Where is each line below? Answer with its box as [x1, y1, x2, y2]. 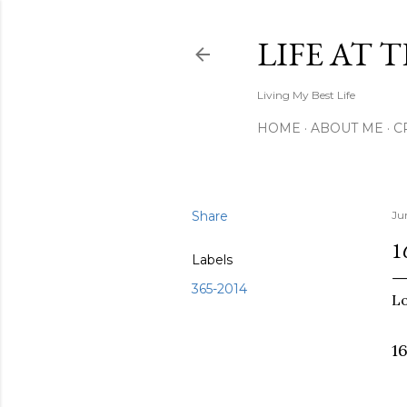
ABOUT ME [311, 120, 383, 136]
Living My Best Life [257, 88, 355, 102]
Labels [192, 252, 233, 268]
